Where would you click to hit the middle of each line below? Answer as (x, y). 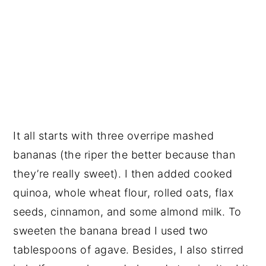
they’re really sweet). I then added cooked (123, 173)
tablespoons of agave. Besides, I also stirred (129, 249)
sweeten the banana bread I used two (111, 230)
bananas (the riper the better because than (124, 154)
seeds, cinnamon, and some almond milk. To (127, 211)
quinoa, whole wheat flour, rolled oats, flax (123, 192)
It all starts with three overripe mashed (114, 135)
